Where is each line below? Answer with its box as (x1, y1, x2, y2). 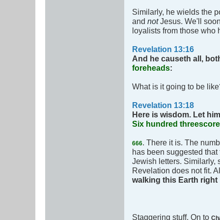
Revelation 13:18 (132, 101, 194, 110)
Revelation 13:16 (132, 45, 194, 54)
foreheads (132, 63, 170, 73)
